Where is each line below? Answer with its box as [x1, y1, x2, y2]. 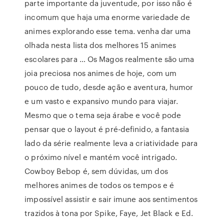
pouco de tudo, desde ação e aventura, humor [24, 81, 193, 92]
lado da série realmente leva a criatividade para [24, 137, 198, 148]
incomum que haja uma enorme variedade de [24, 11, 190, 22]
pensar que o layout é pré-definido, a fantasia [24, 123, 189, 134]
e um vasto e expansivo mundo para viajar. [24, 95, 178, 106]
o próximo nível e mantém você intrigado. [24, 151, 177, 162]
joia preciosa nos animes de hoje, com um [24, 67, 177, 78]
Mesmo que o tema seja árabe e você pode [24, 109, 181, 120]
